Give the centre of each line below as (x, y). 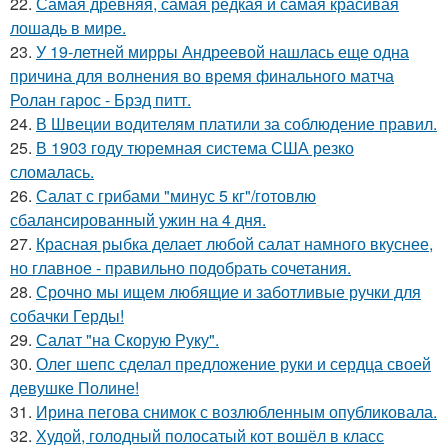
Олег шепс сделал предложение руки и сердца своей (233, 363)
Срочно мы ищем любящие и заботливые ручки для (228, 291)
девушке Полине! (74, 387)
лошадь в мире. (68, 27)
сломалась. (52, 171)
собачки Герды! (67, 315)
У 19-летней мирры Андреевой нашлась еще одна (222, 51)
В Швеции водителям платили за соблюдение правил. (236, 123)
